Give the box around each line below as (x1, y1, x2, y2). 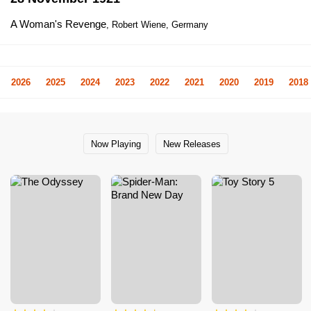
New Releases (162, 138, 221, 149)
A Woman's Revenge (10, 18, 106, 30)
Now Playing (90, 138, 141, 149)
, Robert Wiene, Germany (106, 19, 208, 30)
